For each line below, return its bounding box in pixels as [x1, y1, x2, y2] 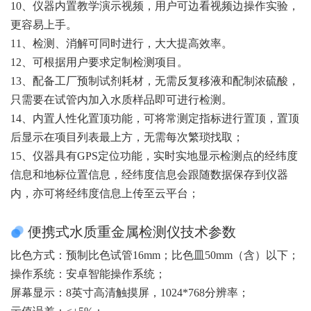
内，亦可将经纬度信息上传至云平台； [10, 187, 199, 199]
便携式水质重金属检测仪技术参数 [28, 224, 236, 239]
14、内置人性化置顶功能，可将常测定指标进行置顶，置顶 [10, 112, 299, 124]
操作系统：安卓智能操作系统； [10, 267, 166, 280]
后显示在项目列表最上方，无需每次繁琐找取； [10, 131, 244, 143]
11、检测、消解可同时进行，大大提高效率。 [10, 37, 233, 49]
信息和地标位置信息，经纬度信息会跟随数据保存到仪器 [10, 168, 288, 180]
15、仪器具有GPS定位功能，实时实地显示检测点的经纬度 [10, 149, 298, 162]
